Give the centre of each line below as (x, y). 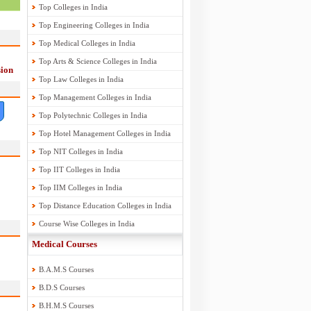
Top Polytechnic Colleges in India (93, 115)
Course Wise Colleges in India (86, 224)
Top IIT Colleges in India (79, 169)
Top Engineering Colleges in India (94, 25)
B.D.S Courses (61, 287)
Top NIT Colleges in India (81, 151)
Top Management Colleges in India (95, 97)
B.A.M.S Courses (66, 269)
